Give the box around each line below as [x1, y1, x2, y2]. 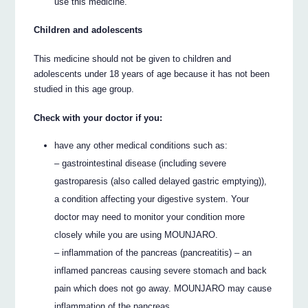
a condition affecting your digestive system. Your [54, 194, 250, 205]
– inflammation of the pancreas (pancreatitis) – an [54, 247, 252, 258]
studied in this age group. [34, 83, 135, 94]
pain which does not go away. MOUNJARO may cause [54, 283, 272, 294]
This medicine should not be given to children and [34, 53, 232, 64]
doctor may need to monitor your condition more [54, 212, 245, 223]
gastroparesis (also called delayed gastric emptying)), [54, 176, 267, 187]
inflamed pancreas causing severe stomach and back [54, 265, 267, 276]
